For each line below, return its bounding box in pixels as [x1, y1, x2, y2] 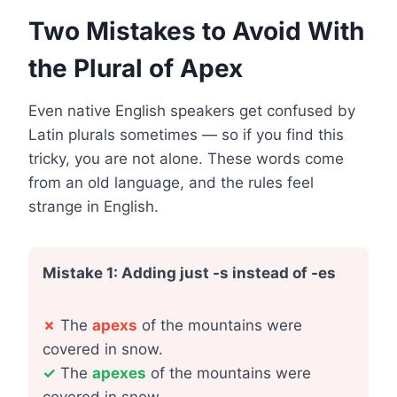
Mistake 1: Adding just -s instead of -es [43, 264, 336, 282]
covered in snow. [43, 340, 163, 358]
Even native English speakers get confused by [28, 102, 355, 120]
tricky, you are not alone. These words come [28, 150, 344, 167]
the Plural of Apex [28, 53, 243, 83]
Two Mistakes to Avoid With [28, 16, 364, 46]
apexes [92, 364, 146, 382]
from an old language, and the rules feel [28, 174, 314, 191]
